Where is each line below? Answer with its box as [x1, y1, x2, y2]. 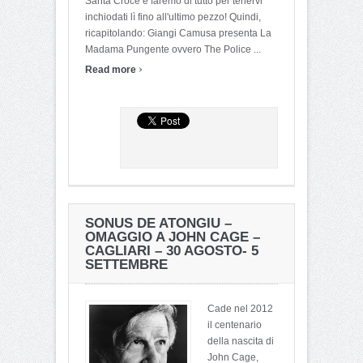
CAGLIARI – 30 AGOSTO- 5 [85, 242, 258, 258]
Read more [85, 63, 139, 75]
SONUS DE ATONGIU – [85, 215, 232, 231]
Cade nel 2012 [207, 302, 273, 314]
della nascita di [207, 335, 274, 347]
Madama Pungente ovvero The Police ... [85, 43, 261, 55]
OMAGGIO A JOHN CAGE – [85, 228, 260, 245]
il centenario [207, 318, 262, 331]
